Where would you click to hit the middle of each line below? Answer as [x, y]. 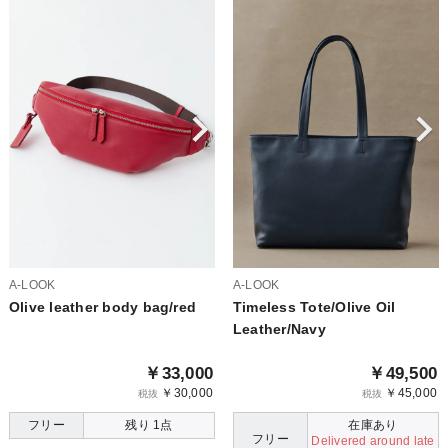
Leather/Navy [279, 328]
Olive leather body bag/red [102, 306]
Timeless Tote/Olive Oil [314, 306]
